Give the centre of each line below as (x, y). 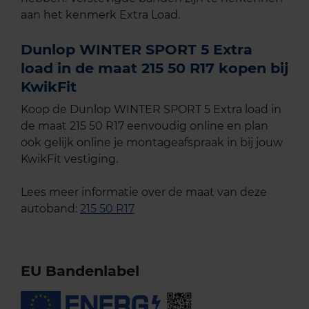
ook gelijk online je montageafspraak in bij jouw (152, 143)
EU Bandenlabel (80, 271)
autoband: (50, 209)
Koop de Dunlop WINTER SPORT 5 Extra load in (151, 110)
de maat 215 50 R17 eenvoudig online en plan (144, 126)
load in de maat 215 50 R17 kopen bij (154, 68)
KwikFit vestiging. (69, 159)
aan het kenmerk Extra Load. (100, 15)
